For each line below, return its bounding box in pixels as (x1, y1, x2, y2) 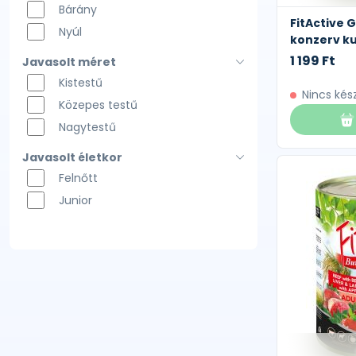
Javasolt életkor (22, 149, 122, 165)
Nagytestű (58, 119, 116, 135)
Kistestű (58, 75, 103, 91)
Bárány (58, 2, 97, 17)
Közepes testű (58, 97, 137, 113)
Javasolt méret (22, 54, 116, 70)
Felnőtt (58, 170, 98, 186)
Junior (58, 192, 92, 208)
